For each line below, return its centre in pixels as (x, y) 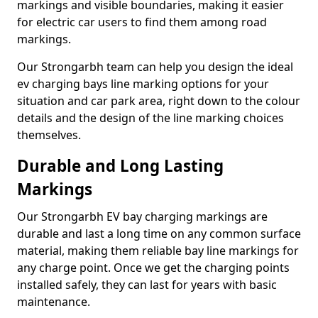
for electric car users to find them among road (142, 22)
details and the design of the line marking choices (150, 118)
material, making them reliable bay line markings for (158, 251)
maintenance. (54, 302)
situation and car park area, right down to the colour (159, 101)
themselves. (49, 135)
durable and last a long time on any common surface (159, 234)
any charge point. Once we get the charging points (153, 268)
